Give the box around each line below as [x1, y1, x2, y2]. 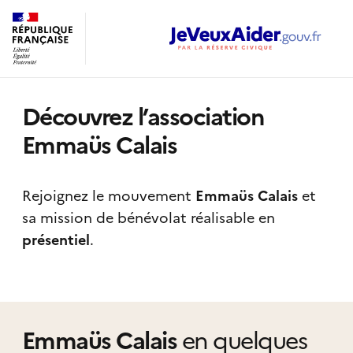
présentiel [21, 229, 90, 251]
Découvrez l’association [21, 99, 263, 136]
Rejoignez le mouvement [21, 185, 195, 207]
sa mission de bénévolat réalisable [21, 207, 258, 229]
